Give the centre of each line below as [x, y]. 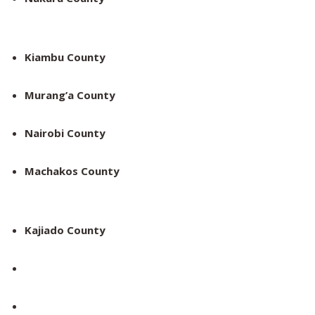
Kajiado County [65, 230]
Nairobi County [65, 133]
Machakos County [72, 171]
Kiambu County [65, 57]
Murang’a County [70, 95]
